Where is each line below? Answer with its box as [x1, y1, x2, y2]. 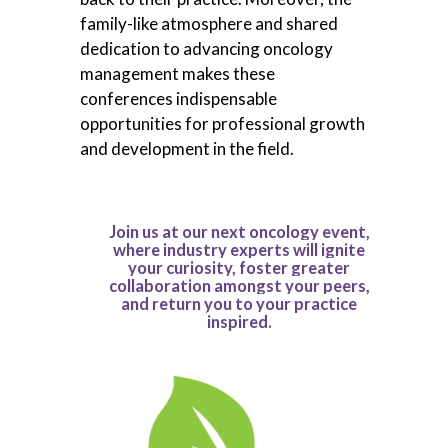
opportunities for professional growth [80, 113, 365, 135]
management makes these [80, 63, 275, 85]
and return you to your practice [121, 294, 357, 315]
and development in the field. [80, 138, 294, 160]
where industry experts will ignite [113, 240, 365, 261]
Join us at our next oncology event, [108, 222, 370, 243]
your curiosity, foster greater [128, 258, 350, 279]
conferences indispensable [80, 88, 277, 110]
